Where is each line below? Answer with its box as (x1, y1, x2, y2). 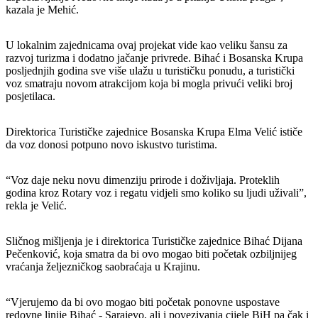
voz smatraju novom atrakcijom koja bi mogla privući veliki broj (6, 77, 292, 89)
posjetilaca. (6, 89, 55, 102)
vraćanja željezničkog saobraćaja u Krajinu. (6, 260, 200, 273)
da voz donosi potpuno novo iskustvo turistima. (6, 138, 217, 150)
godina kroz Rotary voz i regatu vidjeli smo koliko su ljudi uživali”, (6, 186, 307, 199)
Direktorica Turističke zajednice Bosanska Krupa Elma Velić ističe (6, 125, 302, 138)
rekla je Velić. (6, 199, 67, 212)
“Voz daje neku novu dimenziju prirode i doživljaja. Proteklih (6, 173, 280, 186)
